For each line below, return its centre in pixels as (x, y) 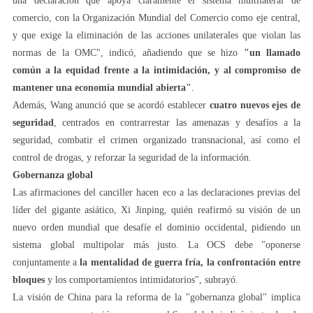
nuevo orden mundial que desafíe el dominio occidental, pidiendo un (156, 227)
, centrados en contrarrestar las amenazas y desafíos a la (177, 122)
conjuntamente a (45, 262)
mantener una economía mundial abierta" (102, 87)
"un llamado (272, 52)
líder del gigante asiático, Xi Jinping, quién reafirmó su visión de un (156, 210)
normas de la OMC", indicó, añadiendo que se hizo (128, 52)
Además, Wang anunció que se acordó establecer (111, 105)
